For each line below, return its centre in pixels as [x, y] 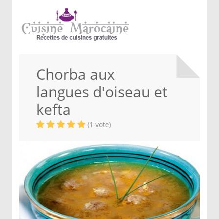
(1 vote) [99, 124]
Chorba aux [76, 74]
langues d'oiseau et [102, 92]
